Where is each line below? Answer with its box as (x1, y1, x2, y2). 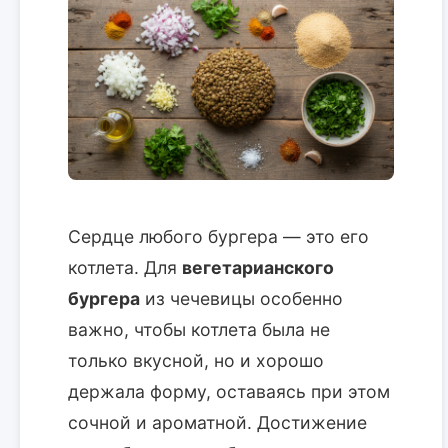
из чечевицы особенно (140, 287, 343, 309)
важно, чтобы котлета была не (68, 318, 330, 340)
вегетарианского (182, 256, 334, 278)
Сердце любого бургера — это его (68, 225, 369, 247)
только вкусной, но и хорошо (68, 349, 324, 371)
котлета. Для (68, 256, 182, 278)
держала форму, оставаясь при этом (68, 380, 390, 402)
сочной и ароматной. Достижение (68, 411, 367, 433)
